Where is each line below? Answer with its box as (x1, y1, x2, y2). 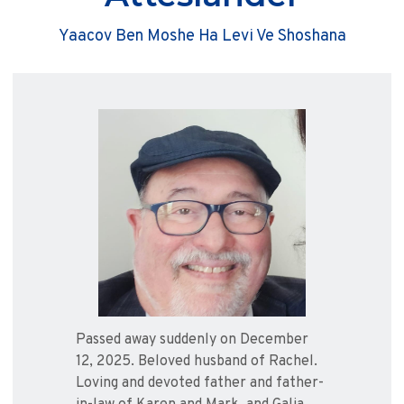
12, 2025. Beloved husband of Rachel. (76, 353, 317, 372)
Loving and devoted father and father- (76, 374, 324, 393)
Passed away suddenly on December (76, 331, 308, 350)
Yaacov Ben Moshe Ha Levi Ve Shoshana (58, 26, 346, 48)
